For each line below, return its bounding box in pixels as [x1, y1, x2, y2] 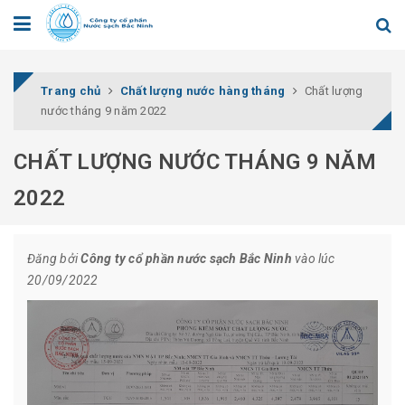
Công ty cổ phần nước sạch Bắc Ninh [80, 250, 292, 266]
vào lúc [291, 250, 334, 266]
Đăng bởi [27, 250, 81, 266]
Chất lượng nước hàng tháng [119, 83, 286, 98]
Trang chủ [41, 83, 101, 98]
